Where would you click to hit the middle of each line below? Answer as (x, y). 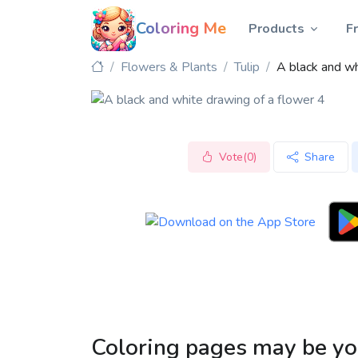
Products (276, 29)
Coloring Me (181, 28)
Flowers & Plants (169, 67)
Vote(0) (237, 157)
